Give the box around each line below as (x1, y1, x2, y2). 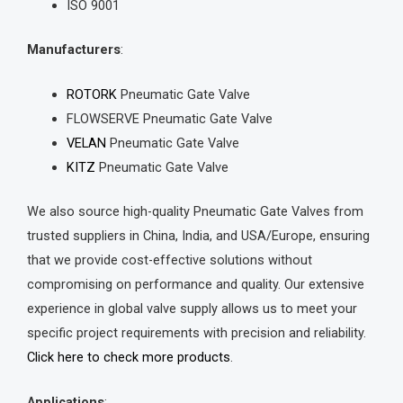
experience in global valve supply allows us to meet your (27, 300, 357, 317)
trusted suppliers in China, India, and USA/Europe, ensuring (27, 227, 370, 244)
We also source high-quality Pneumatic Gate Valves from (27, 202, 363, 219)
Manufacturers (27, 40, 121, 58)
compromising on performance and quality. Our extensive (27, 275, 364, 292)
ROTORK (66, 85, 117, 103)
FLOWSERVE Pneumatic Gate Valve (66, 110, 273, 127)
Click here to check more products (27, 348, 230, 365)
